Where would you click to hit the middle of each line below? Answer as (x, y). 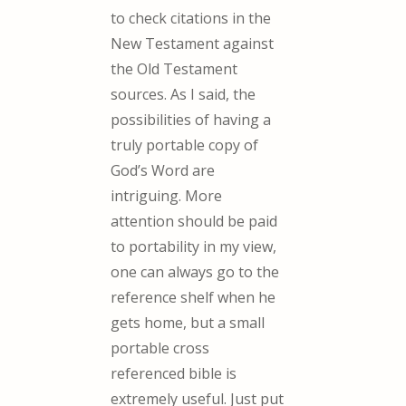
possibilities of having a (191, 120)
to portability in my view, (194, 247)
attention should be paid (194, 222)
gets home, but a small (188, 323)
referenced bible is (174, 374)
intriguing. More (167, 196)
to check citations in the (191, 19)
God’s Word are (163, 171)
